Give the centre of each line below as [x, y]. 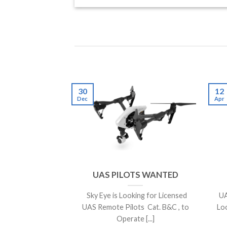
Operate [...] [135, 218]
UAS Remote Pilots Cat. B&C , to [135, 207]
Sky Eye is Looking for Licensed [135, 195]
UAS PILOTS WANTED [135, 175]
